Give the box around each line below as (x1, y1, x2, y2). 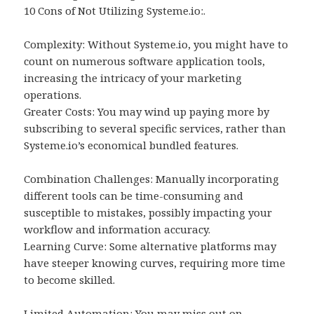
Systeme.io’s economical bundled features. (24, 138, 239, 153)
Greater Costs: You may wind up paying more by (24, 104, 270, 119)
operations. (24, 88, 82, 102)
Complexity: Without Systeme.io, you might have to (24, 37, 289, 52)
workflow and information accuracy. (24, 222, 211, 237)
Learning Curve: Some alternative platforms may (24, 239, 277, 254)
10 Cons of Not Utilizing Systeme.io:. (24, 4, 206, 18)
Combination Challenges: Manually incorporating (24, 172, 280, 186)
